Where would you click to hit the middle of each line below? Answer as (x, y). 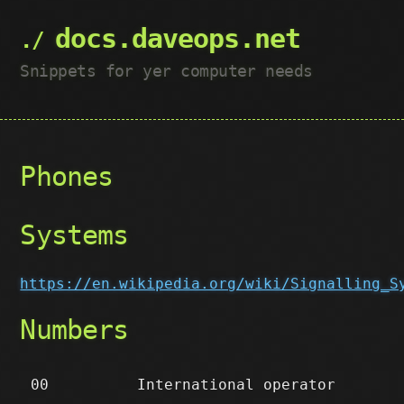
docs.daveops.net (178, 38)
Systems (74, 235)
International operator (237, 385)
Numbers (74, 330)
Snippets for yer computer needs (166, 71)
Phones (67, 176)
